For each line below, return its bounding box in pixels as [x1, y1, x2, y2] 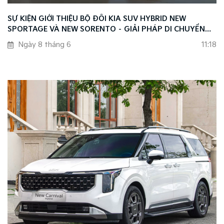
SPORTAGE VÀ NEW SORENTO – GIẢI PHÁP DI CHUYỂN [7, 25, 205, 34]
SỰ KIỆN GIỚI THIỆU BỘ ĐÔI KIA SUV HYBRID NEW [7, 14, 186, 23]
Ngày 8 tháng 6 [18, 40, 71, 49]
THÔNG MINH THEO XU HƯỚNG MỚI [7, 35, 138, 44]
